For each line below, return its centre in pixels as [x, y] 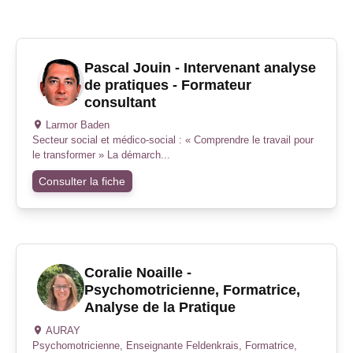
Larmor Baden [77, 124]
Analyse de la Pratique [160, 308]
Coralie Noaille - [137, 273]
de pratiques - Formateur [167, 85]
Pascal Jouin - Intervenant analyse [200, 67]
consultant [120, 102]
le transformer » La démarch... [101, 154]
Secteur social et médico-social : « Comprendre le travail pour [173, 139]
